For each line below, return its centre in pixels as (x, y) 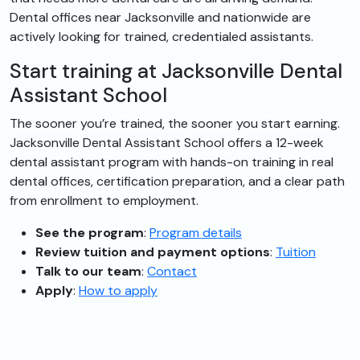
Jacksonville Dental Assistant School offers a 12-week (167, 143)
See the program (90, 233)
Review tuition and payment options (153, 252)
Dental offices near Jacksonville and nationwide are (160, 18)
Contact (172, 272)
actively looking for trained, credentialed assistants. (162, 37)
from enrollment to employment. (104, 201)
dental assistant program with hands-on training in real (172, 162)
